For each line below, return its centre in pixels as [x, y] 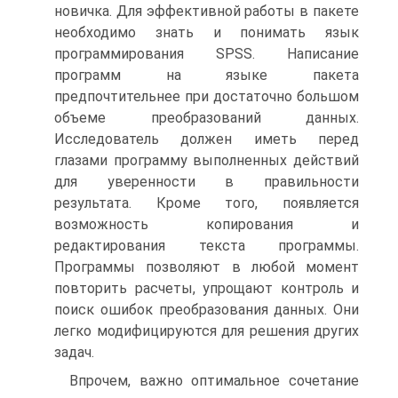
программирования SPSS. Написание [207, 54]
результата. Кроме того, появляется [207, 203]
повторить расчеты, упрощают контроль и [207, 288]
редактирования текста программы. [207, 246]
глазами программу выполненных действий [207, 160]
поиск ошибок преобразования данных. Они [207, 310]
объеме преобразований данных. [207, 118]
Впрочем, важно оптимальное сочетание [214, 381]
